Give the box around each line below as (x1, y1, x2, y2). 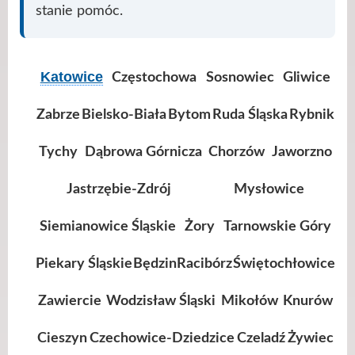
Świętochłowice (232, 256, 335, 270)
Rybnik (289, 107, 334, 121)
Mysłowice (233, 181, 304, 196)
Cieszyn (36, 330, 87, 345)
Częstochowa (112, 70, 197, 84)
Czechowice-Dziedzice (89, 330, 235, 345)
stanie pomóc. (36, 3, 123, 17)
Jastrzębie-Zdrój (67, 181, 172, 196)
